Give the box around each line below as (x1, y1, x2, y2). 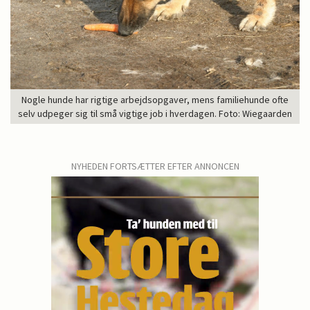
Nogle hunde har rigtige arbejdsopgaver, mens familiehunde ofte (21, 93, 289, 106)
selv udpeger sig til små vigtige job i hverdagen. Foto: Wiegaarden (18, 107, 292, 120)
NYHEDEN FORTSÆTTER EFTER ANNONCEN (71, 159, 239, 172)
